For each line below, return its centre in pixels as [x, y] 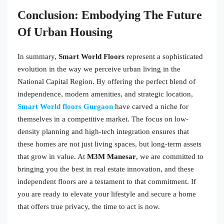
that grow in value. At [52, 156]
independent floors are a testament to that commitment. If [107, 181]
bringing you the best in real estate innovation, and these [106, 169]
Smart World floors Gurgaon [65, 106]
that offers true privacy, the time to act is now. [90, 206]
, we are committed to [170, 156]
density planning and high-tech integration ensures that [103, 131]
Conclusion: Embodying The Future [110, 15]
